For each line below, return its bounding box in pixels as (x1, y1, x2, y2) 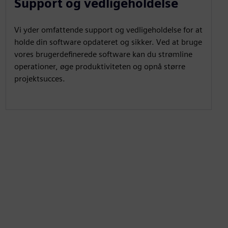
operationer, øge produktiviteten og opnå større (14, 62, 185, 71)
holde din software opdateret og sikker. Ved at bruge (14, 37, 202, 47)
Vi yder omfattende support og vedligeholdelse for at (14, 25, 203, 35)
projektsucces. (14, 74, 65, 83)
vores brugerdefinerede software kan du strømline (14, 49, 192, 59)
